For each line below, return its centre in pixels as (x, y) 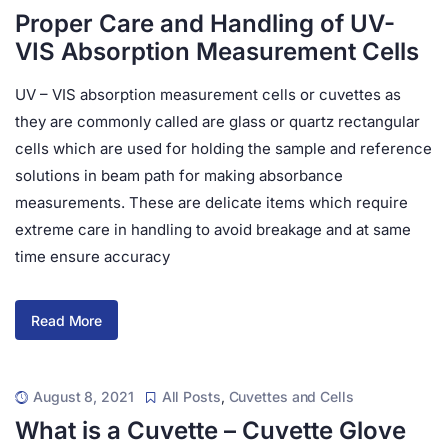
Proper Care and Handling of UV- (205, 23)
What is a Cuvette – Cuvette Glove (210, 430)
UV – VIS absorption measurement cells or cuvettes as (208, 94)
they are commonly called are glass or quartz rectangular (217, 121)
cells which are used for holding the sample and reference (223, 148)
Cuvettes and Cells (291, 396)
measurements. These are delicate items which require (211, 202)
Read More (67, 320)
